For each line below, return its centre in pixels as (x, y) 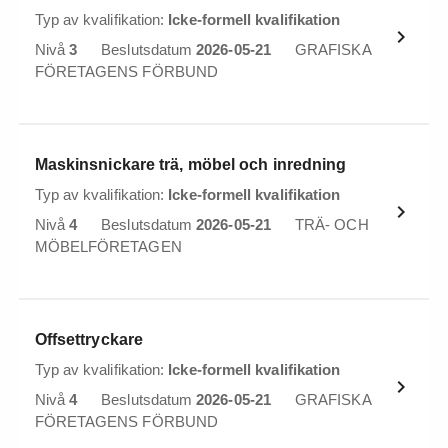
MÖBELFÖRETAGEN (108, 246)
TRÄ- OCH (332, 224)
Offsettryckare (89, 339)
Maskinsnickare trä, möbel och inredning (190, 164)
